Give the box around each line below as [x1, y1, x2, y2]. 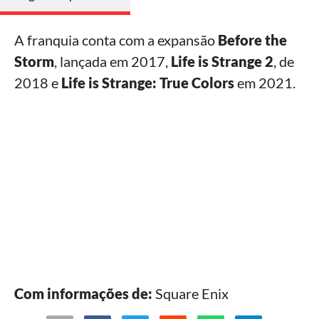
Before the [218, 31, 287, 48]
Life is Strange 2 [171, 52, 273, 70]
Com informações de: [14, 284, 152, 302]
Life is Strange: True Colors [61, 73, 234, 91]
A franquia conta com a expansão [14, 31, 218, 48]
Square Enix [152, 284, 229, 302]
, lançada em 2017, [54, 52, 171, 70]
